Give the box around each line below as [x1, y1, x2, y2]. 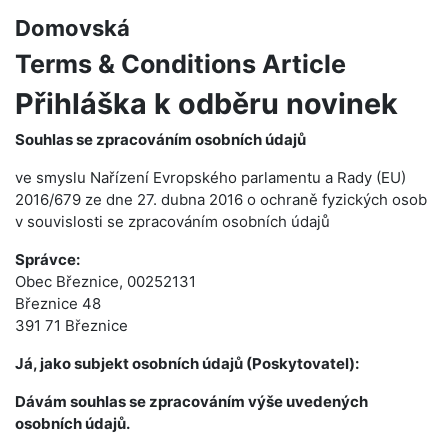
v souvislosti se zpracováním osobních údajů [15, 212, 330, 231]
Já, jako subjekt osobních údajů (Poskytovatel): [15, 354, 359, 373]
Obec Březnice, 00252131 [15, 272, 196, 291]
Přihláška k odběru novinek [15, 86, 398, 121]
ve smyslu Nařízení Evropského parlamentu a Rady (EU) [15, 168, 406, 187]
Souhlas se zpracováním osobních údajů [15, 130, 306, 149]
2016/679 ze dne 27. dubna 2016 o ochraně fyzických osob [15, 190, 427, 209]
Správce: [15, 250, 80, 269]
